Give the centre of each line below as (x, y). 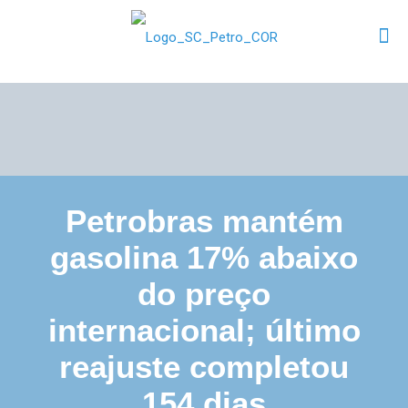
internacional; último (204, 330)
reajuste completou (204, 367)
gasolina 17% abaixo (204, 257)
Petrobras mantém (204, 221)
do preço (204, 294)
